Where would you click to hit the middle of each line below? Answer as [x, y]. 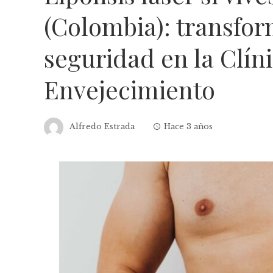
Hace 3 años [188, 127]
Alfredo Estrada [102, 127]
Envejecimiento [129, 89]
